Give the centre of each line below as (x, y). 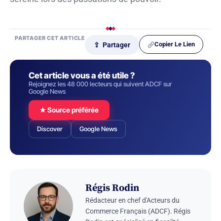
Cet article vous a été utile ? (82, 76)
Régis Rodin (112, 188)
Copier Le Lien (175, 44)
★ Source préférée (69, 110)
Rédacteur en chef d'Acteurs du (132, 201)
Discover (50, 129)
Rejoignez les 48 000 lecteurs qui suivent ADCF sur (100, 84)
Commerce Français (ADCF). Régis (138, 211)
